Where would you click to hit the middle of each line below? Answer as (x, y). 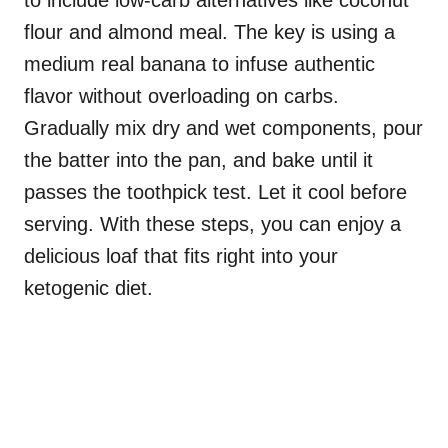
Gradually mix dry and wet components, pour (223, 128)
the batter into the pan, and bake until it (198, 160)
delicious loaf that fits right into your (181, 256)
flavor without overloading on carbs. (181, 96)
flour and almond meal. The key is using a (209, 32)
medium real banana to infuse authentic (199, 64)
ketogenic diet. (88, 288)
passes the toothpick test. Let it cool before (215, 192)
